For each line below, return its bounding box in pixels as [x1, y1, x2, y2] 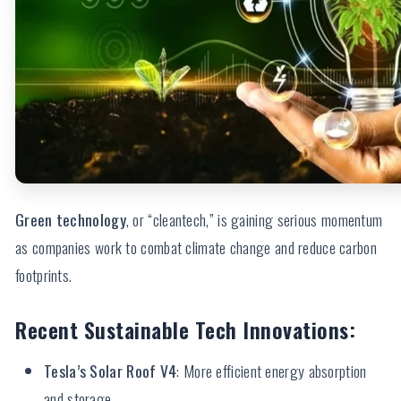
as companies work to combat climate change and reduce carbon [15, 235, 377, 260]
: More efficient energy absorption [176, 359, 367, 383]
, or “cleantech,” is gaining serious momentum [125, 208, 383, 232]
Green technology [15, 208, 126, 232]
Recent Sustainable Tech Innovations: [15, 313, 355, 346]
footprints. [15, 263, 73, 287]
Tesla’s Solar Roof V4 [44, 359, 177, 383]
